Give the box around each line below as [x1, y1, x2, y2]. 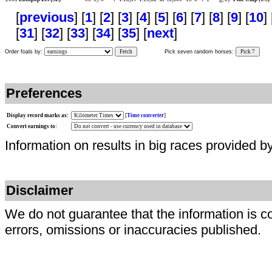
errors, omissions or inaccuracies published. [5, 222, 261, 237]
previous [19, 10, 74, 25]
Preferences [6, 86, 82, 101]
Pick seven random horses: [165, 49, 236, 55]
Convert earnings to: [7, 123, 57, 129]
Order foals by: [5, 49, 44, 55]
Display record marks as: [7, 112, 69, 118]
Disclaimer [6, 183, 73, 198]
